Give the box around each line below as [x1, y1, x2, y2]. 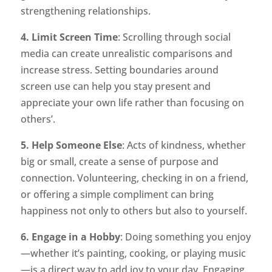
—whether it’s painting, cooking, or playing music [20, 246, 246, 260]
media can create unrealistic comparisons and [20, 47, 233, 61]
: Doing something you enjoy [120, 230, 251, 244]
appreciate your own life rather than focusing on [20, 96, 244, 110]
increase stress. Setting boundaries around [20, 63, 219, 77]
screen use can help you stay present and [20, 80, 211, 93]
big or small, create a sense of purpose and [20, 155, 219, 169]
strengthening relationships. [20, 4, 151, 18]
